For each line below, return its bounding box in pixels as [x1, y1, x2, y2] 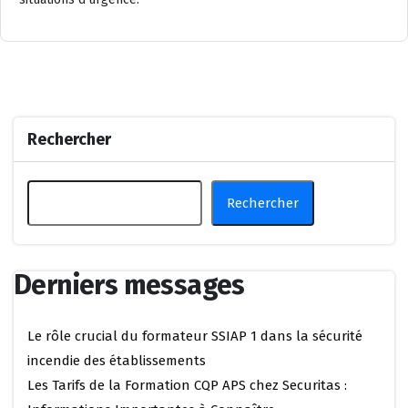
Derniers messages [14, 268, 245, 301]
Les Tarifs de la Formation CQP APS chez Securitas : [27, 376, 347, 393]
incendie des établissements [27, 352, 206, 369]
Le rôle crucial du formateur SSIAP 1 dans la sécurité [27, 327, 362, 344]
